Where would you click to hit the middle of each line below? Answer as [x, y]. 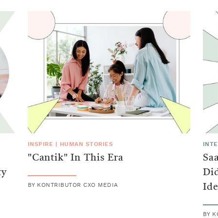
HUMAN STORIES [86, 144]
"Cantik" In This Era [75, 158]
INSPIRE [40, 144]
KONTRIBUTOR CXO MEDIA [78, 185]
